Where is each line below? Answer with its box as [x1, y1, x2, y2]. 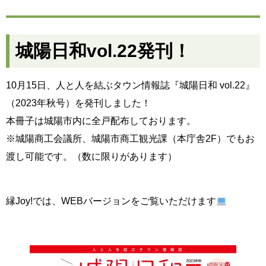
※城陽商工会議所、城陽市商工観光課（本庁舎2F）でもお [6, 134, 255, 144]
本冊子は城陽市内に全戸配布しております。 [6, 116, 196, 126]
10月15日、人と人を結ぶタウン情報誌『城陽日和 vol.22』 [6, 80, 255, 90]
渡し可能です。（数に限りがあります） [6, 151, 177, 161]
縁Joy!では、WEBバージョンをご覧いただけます [6, 196, 216, 206]
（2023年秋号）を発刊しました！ [6, 98, 151, 108]
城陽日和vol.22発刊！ [15, 41, 191, 61]
